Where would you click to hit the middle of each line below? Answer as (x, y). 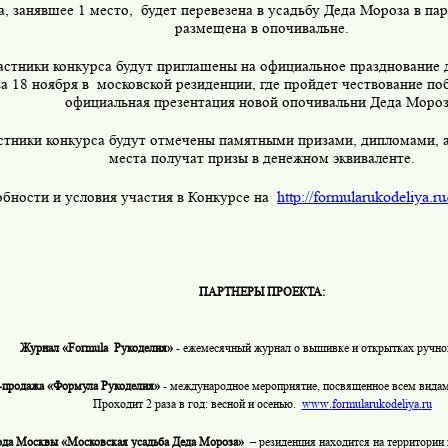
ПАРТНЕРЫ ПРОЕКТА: (262, 292)
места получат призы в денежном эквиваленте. (262, 159)
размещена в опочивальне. (262, 29)
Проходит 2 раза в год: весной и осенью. (194, 404)
